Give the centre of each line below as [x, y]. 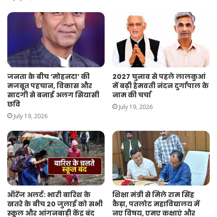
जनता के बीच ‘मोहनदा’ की [48, 76]
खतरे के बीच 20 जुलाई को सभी [55, 204]
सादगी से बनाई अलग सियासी [53, 95]
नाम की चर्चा [132, 95]
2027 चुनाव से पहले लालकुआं [159, 76]
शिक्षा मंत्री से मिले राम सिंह [153, 195]
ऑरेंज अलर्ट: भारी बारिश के [49, 195]
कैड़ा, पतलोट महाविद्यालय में [156, 204]
